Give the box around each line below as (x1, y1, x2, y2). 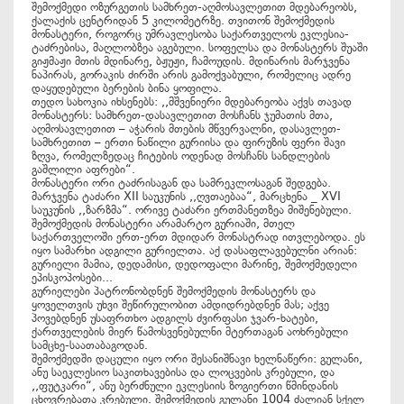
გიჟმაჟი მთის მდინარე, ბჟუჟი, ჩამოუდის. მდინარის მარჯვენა (32, 54, 350, 68)
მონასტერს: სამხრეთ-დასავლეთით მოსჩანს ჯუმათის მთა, (32, 108, 333, 122)
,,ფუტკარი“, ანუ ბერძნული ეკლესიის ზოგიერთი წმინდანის (32, 379, 338, 392)
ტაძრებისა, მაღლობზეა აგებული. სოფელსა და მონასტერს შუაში (32, 41, 368, 54)
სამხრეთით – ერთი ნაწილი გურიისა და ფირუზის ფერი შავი (32, 135, 345, 149)
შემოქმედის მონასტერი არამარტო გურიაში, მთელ (32, 216, 295, 230)
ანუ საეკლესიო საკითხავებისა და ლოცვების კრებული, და (32, 365, 335, 379)
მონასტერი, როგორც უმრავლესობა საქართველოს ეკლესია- (32, 27, 349, 41)
